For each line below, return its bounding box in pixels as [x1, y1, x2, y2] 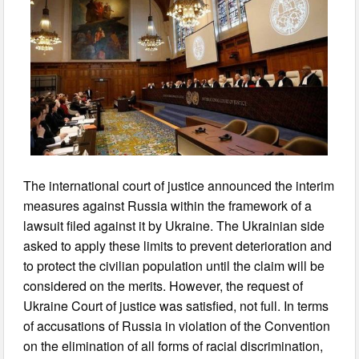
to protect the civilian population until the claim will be [23, 256, 325, 275]
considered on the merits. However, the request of [23, 276, 304, 295]
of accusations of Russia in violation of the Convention [23, 316, 331, 335]
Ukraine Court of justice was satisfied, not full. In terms [23, 296, 329, 315]
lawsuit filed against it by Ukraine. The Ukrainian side [23, 216, 325, 235]
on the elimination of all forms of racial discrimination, [23, 336, 324, 355]
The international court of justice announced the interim [23, 175, 335, 195]
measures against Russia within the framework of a [23, 196, 313, 215]
